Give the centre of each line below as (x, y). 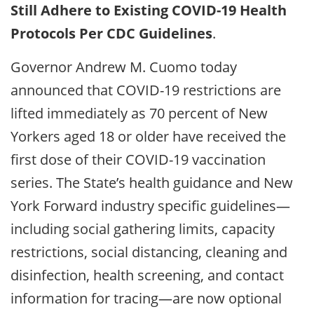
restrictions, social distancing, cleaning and (149, 252)
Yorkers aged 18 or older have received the (148, 136)
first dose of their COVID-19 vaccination (138, 159)
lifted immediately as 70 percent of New (139, 113)
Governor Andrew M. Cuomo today (124, 67)
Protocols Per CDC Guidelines (111, 33)
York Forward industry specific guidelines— (150, 205)
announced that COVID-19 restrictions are (146, 90)
